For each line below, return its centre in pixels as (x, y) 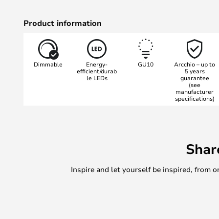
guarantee (195, 78)
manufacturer (195, 91)
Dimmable (48, 64)
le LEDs (97, 78)
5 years (195, 71)
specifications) (195, 98)
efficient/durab (97, 71)
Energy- (97, 64)
